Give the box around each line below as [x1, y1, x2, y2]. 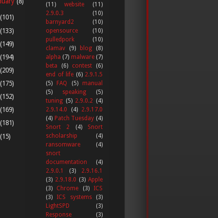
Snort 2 [46, 123, 70, 130]
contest [72, 62, 92, 69]
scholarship [46, 132, 77, 139]
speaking [62, 88, 86, 95]
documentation [46, 158, 87, 165]
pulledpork [46, 36, 74, 43]
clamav [46, 44, 65, 52]
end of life [46, 71, 73, 78]
